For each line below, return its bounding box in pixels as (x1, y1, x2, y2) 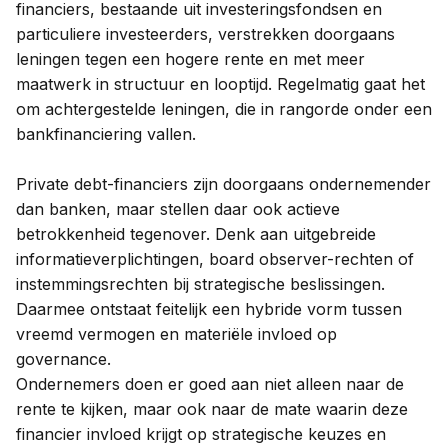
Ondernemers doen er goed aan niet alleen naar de (16, 374, 404, 394)
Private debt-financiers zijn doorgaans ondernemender (16, 174, 431, 194)
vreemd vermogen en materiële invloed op (16, 324, 337, 344)
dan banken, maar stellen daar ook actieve (16, 199, 340, 219)
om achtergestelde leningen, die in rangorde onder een (16, 99, 432, 119)
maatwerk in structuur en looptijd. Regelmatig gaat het (16, 74, 425, 94)
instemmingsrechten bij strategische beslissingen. (16, 274, 385, 294)
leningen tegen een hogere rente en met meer (16, 49, 365, 69)
